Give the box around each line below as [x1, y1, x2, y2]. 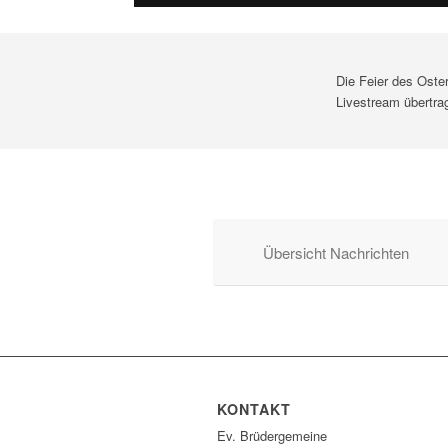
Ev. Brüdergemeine [217, 426, 327, 445]
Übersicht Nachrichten [263, 242, 409, 263]
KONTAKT [217, 399, 291, 419]
